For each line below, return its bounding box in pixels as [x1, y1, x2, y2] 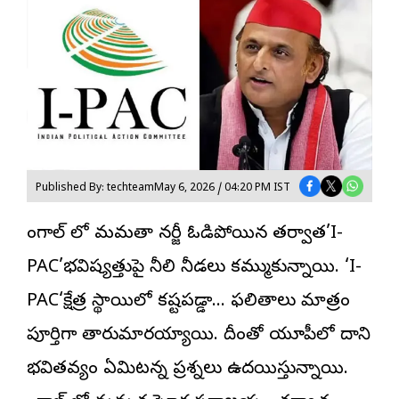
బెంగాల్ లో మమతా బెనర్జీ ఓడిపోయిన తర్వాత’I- [27, 222, 343, 247]
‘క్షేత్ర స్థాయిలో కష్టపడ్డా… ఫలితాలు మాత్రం [59, 289, 350, 314]
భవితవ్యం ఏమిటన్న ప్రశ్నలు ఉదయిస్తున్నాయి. [27, 357, 348, 382]
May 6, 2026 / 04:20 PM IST [154, 182, 290, 197]
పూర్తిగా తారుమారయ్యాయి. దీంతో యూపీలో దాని [27, 323, 370, 348]
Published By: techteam [36, 182, 154, 197]
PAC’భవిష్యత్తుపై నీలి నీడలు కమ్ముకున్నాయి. [27, 256, 339, 281]
